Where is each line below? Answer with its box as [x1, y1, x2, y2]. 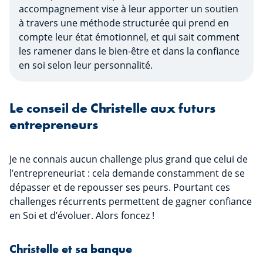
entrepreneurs [9, 116, 98, 134]
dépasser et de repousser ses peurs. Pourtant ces [9, 181, 230, 194]
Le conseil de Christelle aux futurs [9, 100, 215, 117]
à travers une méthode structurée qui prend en [19, 16, 229, 30]
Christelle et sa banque [9, 241, 132, 257]
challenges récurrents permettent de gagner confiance [9, 195, 252, 208]
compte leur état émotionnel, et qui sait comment [19, 31, 240, 44]
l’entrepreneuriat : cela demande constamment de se [9, 167, 245, 180]
